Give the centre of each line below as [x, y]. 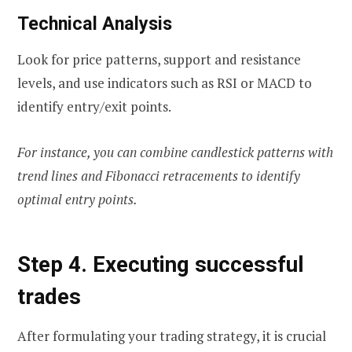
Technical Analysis [95, 23]
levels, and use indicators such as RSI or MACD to [165, 83]
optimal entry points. [77, 200]
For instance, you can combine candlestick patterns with [175, 152]
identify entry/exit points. [94, 107]
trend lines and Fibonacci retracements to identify [159, 176]
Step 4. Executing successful [161, 264]
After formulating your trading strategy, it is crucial [172, 336]
